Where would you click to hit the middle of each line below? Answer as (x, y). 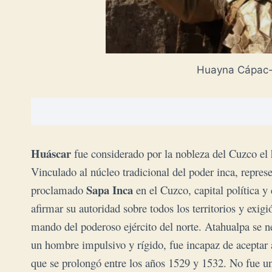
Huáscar (51, 153)
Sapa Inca (108, 189)
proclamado (57, 189)
